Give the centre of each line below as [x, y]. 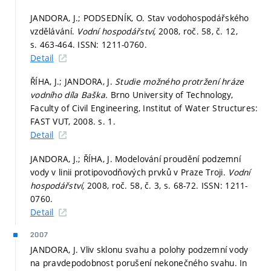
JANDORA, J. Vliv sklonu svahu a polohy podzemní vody [139, 249]
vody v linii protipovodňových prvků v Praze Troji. [129, 172]
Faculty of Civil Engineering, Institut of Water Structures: [144, 108]
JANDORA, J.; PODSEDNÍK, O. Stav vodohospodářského [140, 18]
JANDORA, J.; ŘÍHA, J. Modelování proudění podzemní [135, 158]
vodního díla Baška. [70, 95]
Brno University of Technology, [172, 95]
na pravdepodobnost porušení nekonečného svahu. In [139, 263]
